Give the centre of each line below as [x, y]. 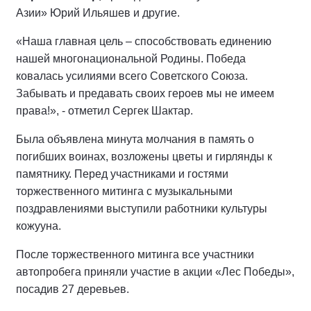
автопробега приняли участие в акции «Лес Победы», [155, 272]
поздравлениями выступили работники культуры [142, 209]
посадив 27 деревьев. [73, 289]
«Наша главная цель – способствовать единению [144, 41]
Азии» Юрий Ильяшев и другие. [98, 13]
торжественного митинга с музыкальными [124, 191]
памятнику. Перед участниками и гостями [122, 174]
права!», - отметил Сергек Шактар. [104, 111]
